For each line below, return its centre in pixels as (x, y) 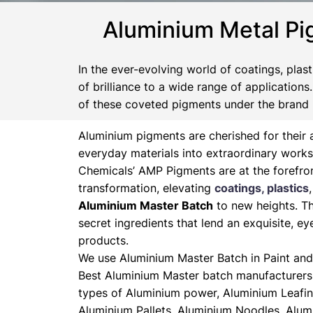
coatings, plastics (262, 188)
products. (103, 240)
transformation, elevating (146, 188)
